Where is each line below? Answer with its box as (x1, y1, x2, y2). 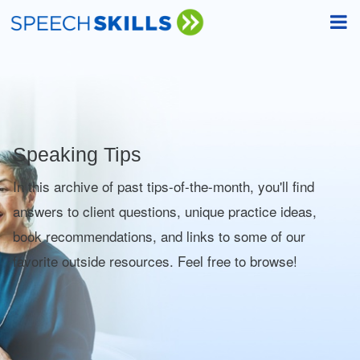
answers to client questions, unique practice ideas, (12, 200, 317, 221)
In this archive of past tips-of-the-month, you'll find (12, 175, 314, 196)
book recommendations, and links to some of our (12, 225, 305, 246)
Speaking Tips (12, 143, 141, 166)
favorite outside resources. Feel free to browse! (12, 250, 297, 271)
